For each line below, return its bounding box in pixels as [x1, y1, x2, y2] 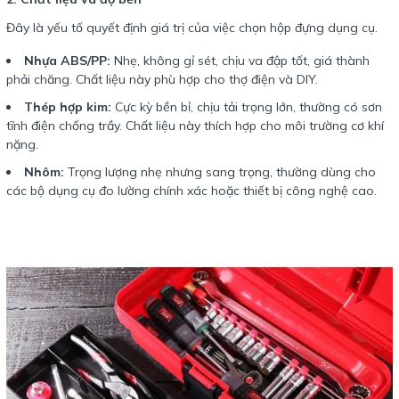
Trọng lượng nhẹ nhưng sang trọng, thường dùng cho [64, 164, 376, 181]
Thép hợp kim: [24, 99, 111, 116]
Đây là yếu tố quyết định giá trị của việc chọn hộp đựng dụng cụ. [6, 20, 378, 37]
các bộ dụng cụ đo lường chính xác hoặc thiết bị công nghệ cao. [6, 183, 377, 199]
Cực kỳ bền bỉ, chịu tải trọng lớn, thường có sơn [111, 99, 382, 116]
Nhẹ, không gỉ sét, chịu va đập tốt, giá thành [110, 53, 370, 69]
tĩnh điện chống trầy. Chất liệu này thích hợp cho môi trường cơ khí [6, 118, 384, 134]
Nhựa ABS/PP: [24, 53, 110, 69]
